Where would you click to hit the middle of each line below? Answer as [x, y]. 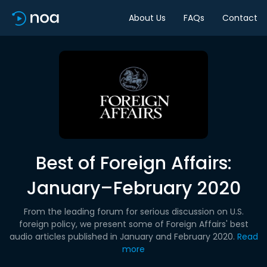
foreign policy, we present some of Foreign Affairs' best [133, 224]
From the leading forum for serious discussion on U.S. [133, 212]
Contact [240, 18]
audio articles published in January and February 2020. [122, 237]
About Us [147, 18]
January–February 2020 [133, 188]
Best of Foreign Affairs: [133, 163]
